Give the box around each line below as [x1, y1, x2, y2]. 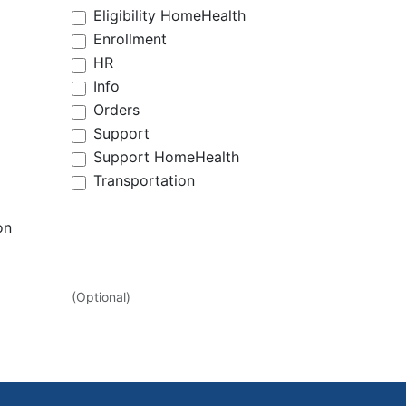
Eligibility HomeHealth [93, 6, 246, 24]
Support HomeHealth [93, 148, 239, 166]
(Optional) [72, 289, 130, 304]
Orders [93, 101, 140, 119]
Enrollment [93, 30, 167, 48]
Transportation [93, 171, 195, 189]
